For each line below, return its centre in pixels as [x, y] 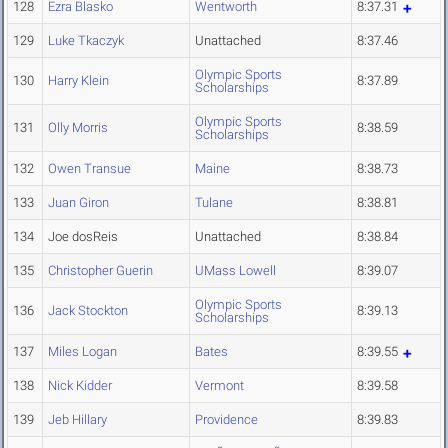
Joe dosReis [83, 237]
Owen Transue [89, 169]
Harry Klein [78, 81]
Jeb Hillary [77, 420]
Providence [226, 420]
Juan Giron [78, 203]
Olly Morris [78, 128]
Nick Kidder [80, 386]
